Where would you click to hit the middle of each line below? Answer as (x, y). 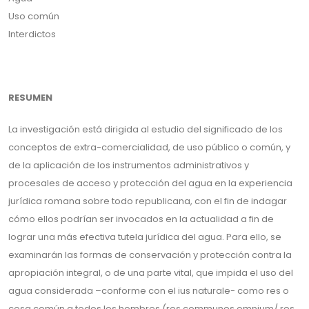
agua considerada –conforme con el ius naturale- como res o (149, 291)
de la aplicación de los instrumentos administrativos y (129, 165)
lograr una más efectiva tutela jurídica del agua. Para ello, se (145, 237)
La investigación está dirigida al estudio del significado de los (146, 129)
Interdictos (32, 34)
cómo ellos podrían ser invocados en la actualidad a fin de (141, 219)
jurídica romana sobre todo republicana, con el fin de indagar (148, 201)
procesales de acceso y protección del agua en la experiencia (150, 183)
